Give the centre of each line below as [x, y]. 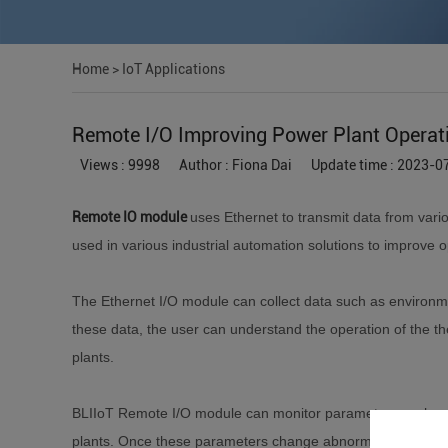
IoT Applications [173, 68]
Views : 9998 [120, 164]
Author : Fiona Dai [235, 164]
